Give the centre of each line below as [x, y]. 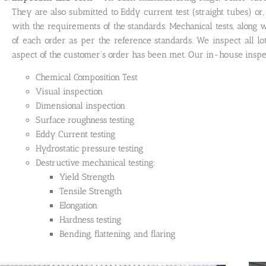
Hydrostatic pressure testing [89, 149]
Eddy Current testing [75, 134]
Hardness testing [90, 220]
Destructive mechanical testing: [96, 163]
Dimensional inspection [80, 106]
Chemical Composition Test [87, 77]
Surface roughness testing [85, 120]
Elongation [78, 206]
